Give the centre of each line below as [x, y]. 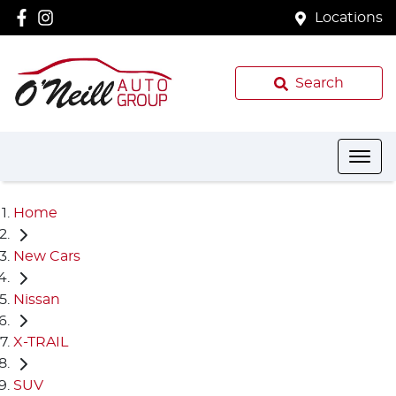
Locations [349, 18]
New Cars [47, 256]
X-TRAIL [41, 343]
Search [319, 83]
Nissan [37, 299]
